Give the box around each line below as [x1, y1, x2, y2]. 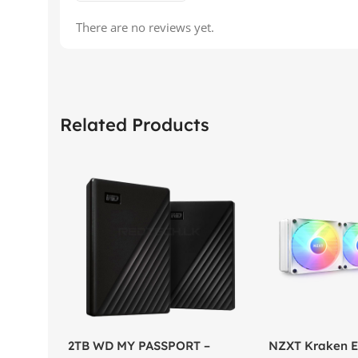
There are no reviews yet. [76, 18, 214, 35]
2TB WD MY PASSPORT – [68, 337, 210, 353]
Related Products [60, 113, 209, 136]
